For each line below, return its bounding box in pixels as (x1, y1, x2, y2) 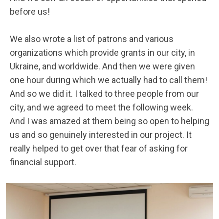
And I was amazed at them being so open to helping (10, 116, 209, 127)
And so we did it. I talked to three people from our (10, 88, 199, 99)
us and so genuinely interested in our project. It (10, 130, 192, 140)
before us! (10, 6, 50, 17)
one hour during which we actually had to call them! (10, 75, 207, 86)
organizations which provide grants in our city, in (10, 47, 195, 58)
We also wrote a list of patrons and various (10, 34, 174, 44)
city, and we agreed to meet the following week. (10, 102, 193, 113)
